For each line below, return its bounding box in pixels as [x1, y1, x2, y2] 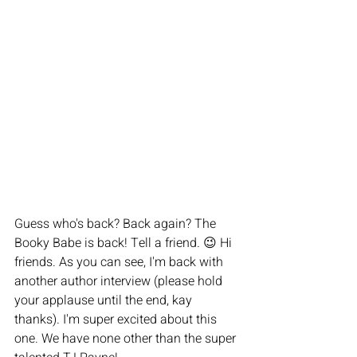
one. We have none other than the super [14, 328, 239, 348]
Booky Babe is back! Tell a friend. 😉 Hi [14, 233, 235, 253]
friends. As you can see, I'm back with [14, 252, 226, 272]
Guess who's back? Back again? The [14, 214, 219, 233]
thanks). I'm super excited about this [14, 309, 220, 329]
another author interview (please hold [14, 271, 226, 291]
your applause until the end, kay [14, 290, 195, 310]
